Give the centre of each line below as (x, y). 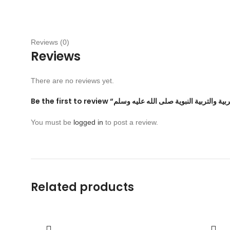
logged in (88, 122)
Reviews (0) (50, 42)
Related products (82, 187)
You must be (52, 122)
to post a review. (131, 122)
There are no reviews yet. (72, 81)
